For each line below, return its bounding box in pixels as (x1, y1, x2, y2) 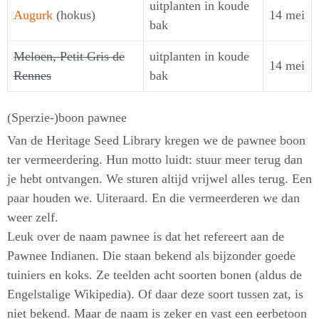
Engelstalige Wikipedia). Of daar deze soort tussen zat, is (7, 287, 303, 301)
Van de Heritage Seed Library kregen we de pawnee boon (7, 133, 305, 147)
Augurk (14, 8, 53, 22)
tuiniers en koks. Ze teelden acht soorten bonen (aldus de (7, 268, 302, 282)
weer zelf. (7, 210, 58, 224)
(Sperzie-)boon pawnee (7, 110, 127, 125)
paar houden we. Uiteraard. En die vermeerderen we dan (7, 191, 300, 205)
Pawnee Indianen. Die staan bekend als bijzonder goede (7, 249, 296, 263)
